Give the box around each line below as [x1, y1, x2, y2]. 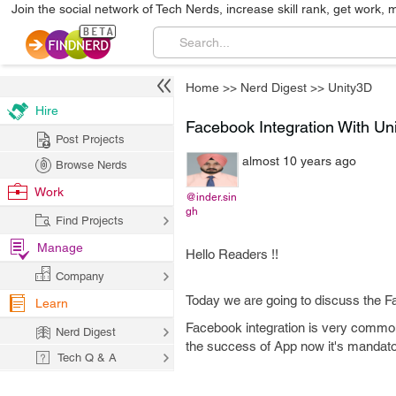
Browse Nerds [56, 158, 127, 171]
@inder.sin [186, 191, 237, 203]
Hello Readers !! [186, 247, 278, 262]
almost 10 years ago [242, 154, 356, 168]
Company [56, 270, 104, 283]
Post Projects [56, 133, 125, 146]
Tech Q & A [57, 351, 117, 364]
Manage [37, 240, 83, 255]
